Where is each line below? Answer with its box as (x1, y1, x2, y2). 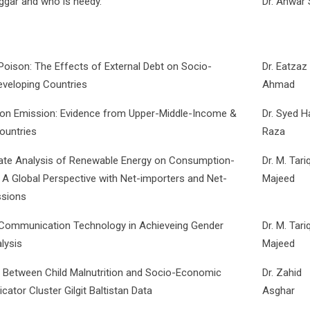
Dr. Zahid (262, 266, 302, 279)
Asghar (262, 284, 295, 297)
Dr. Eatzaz (262, 60, 307, 73)
